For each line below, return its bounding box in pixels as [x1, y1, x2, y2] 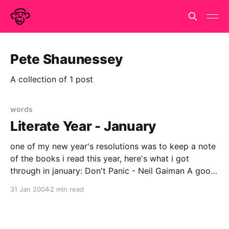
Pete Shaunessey [10, 51, 123, 67]
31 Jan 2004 [10, 185, 49, 193]
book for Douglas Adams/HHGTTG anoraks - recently [10, 178, 218, 188]
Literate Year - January [10, 118, 156, 134]
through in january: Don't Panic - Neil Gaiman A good [10, 166, 85, 176]
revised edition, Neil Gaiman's [10, 190, 125, 200]
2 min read [50, 185, 84, 193]
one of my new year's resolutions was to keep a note [10, 141, 216, 151]
